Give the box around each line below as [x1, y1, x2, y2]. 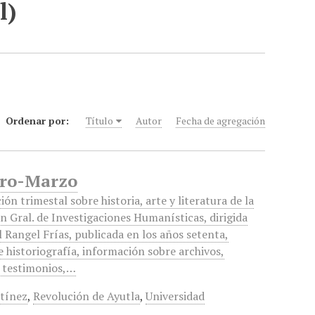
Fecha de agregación [176, 114, 266, 127]
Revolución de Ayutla [33, 288, 141, 304]
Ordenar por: [6, 114, 72, 127]
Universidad [146, 288, 205, 304]
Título [86, 114, 114, 127]
